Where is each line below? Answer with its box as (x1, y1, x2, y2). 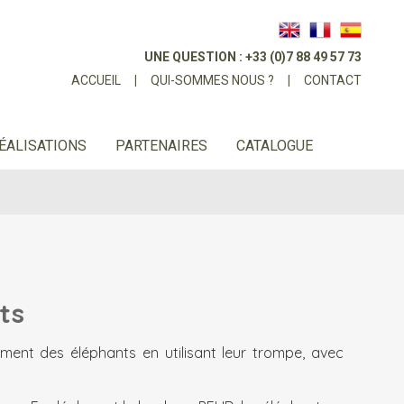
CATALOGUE (236, 136, 313, 154)
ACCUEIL (71, 73, 121, 87)
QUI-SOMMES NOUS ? (151, 73, 274, 87)
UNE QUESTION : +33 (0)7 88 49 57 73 (144, 50, 362, 64)
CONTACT (304, 73, 362, 87)
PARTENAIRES (115, 136, 207, 154)
